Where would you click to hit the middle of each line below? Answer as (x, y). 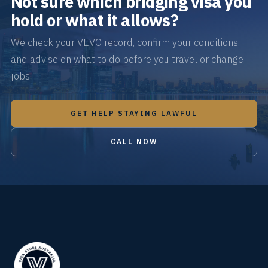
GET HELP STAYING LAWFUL (134, 113)
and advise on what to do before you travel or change (127, 59)
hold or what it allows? (95, 20)
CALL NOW (134, 141)
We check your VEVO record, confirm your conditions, (125, 42)
